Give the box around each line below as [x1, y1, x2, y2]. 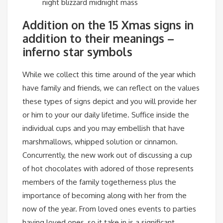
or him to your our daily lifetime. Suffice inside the [22, 110, 189, 120]
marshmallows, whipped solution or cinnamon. [22, 137, 178, 147]
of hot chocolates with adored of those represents [22, 164, 194, 174]
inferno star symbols [22, 44, 132, 59]
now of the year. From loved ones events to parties [22, 204, 196, 214]
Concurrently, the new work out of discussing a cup [22, 150, 192, 160]
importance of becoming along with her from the [22, 191, 187, 201]
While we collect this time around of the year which [22, 70, 196, 80]
